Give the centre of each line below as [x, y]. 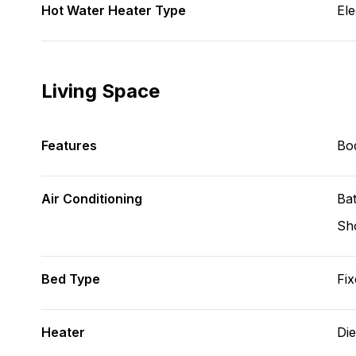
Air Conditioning [92, 199]
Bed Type [71, 279]
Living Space [101, 91]
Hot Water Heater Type [114, 10]
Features [69, 145]
